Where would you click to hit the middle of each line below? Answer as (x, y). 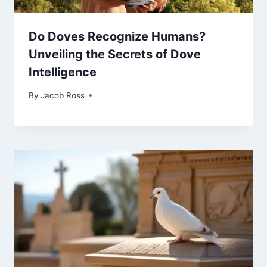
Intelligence (63, 72)
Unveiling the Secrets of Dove (115, 55)
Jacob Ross (63, 95)
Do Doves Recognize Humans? (117, 37)
